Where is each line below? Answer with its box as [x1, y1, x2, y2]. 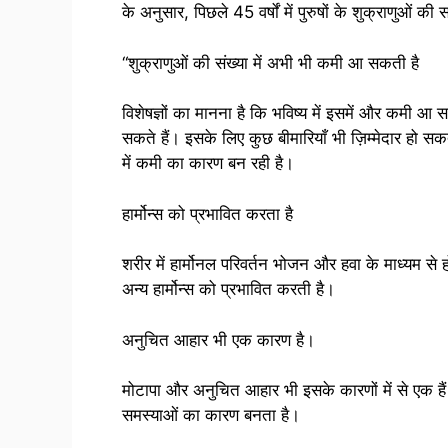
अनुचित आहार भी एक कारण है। [122, 329, 315, 350]
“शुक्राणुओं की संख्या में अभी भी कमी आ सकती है [122, 52, 419, 73]
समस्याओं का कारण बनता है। [122, 405, 300, 426]
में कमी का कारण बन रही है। [122, 153, 294, 174]
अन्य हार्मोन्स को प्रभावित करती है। [122, 279, 335, 300]
